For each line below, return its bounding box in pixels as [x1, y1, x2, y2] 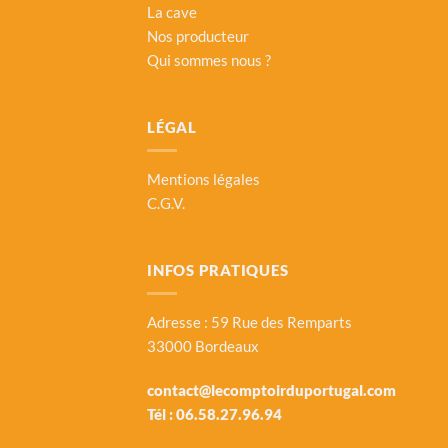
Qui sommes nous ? [147, 51, 271, 70]
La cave [147, 3, 197, 22]
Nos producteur [147, 27, 249, 46]
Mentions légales [147, 170, 260, 189]
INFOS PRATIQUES [147, 260, 289, 279]
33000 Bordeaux [147, 336, 259, 355]
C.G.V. [147, 194, 185, 213]
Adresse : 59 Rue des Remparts [147, 312, 352, 331]
